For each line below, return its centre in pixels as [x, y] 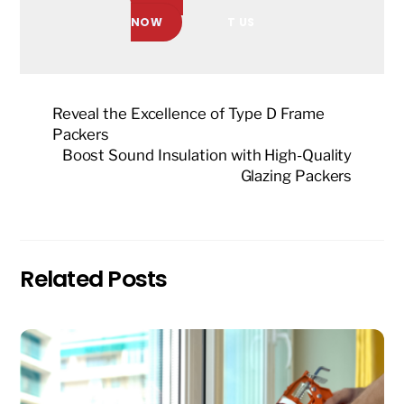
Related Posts [94, 280]
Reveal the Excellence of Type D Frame [188, 114]
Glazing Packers [296, 176]
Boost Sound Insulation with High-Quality [207, 156]
